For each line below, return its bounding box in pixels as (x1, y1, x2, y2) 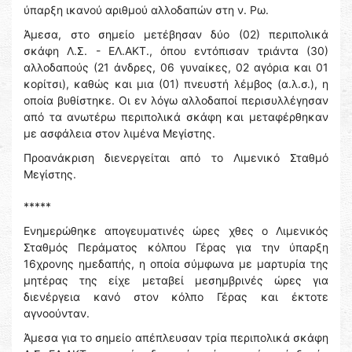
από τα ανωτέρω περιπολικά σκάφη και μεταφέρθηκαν (24, 110, 328, 124)
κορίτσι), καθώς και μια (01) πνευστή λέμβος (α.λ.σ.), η (24, 77, 328, 91)
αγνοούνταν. (24, 306, 90, 321)
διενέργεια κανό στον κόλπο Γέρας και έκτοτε (24, 290, 328, 304)
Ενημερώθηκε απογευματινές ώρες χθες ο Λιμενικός (24, 224, 328, 238)
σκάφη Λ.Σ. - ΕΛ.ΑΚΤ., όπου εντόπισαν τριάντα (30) (24, 44, 328, 58)
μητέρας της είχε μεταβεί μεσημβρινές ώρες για (24, 273, 328, 288)
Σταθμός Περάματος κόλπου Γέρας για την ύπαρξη (24, 240, 328, 255)
